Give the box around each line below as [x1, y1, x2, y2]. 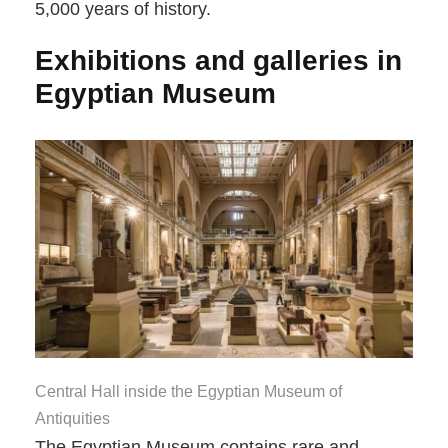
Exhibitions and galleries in [35, 44, 402, 76]
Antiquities [35, 410, 110, 428]
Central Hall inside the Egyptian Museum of [35, 383, 342, 401]
